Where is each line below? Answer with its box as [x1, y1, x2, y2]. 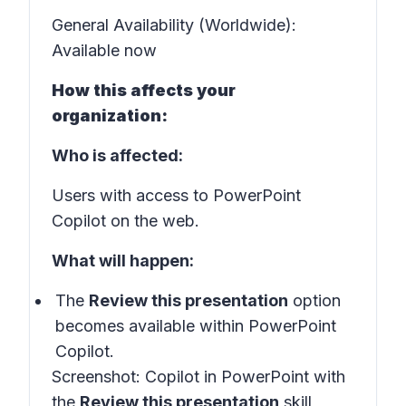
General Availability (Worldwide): [52, 15, 296, 34]
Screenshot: [52, 367, 145, 386]
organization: [52, 106, 168, 125]
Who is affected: [52, 146, 183, 165]
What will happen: [52, 251, 194, 270]
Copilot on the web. [52, 211, 199, 230]
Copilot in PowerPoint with [145, 367, 345, 386]
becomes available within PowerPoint [55, 316, 336, 335]
